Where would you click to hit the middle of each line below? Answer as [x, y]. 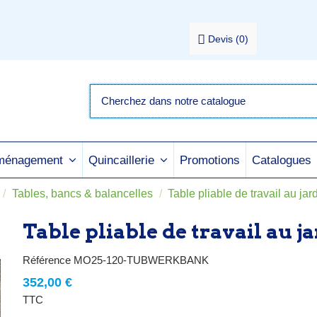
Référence [47, 260]
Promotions [210, 160]
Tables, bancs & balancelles [82, 194]
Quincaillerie [123, 160]
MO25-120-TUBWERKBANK [142, 260]
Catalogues [282, 160]
